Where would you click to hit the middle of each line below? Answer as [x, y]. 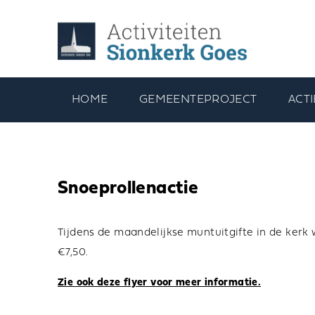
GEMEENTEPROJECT [198, 100]
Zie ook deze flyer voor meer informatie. [159, 283]
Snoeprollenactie [128, 189]
